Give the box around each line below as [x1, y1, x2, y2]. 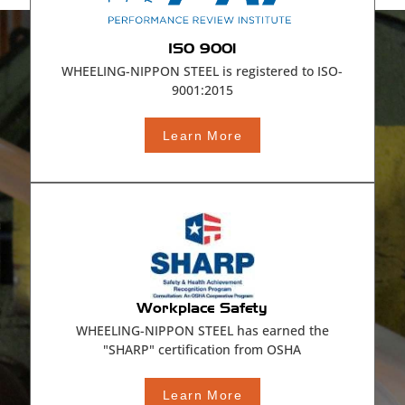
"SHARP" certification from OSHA [103, 341, 302, 359]
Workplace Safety [137, 299, 268, 317]
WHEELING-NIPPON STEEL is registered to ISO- [61, 61, 344, 80]
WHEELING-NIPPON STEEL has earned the [75, 322, 329, 340]
